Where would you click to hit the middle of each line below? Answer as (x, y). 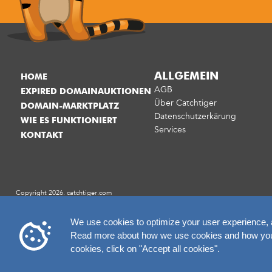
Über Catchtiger (185, 103)
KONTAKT (42, 135)
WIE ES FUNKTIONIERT (69, 121)
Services (170, 130)
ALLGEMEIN (186, 76)
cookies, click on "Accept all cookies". (145, 249)
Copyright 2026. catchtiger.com (64, 193)
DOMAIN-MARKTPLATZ (70, 106)
